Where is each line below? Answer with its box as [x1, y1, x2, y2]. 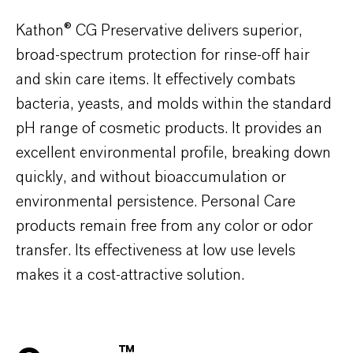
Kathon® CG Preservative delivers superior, [16, 22, 303, 39]
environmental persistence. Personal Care [16, 193, 295, 210]
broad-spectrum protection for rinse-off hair [16, 46, 310, 63]
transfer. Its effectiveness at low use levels [16, 242, 295, 258]
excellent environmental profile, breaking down [16, 144, 331, 161]
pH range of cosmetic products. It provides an [16, 120, 322, 136]
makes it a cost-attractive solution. [16, 266, 244, 283]
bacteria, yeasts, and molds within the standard [16, 95, 332, 112]
